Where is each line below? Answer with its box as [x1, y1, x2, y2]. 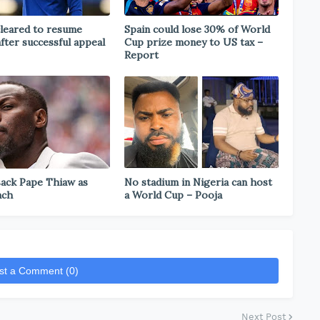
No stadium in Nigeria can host [124, 176, 272, 189]
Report [124, 49, 159, 61]
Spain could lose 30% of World [124, 23, 270, 36]
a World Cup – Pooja [124, 189, 222, 201]
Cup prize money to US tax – [124, 36, 263, 49]
